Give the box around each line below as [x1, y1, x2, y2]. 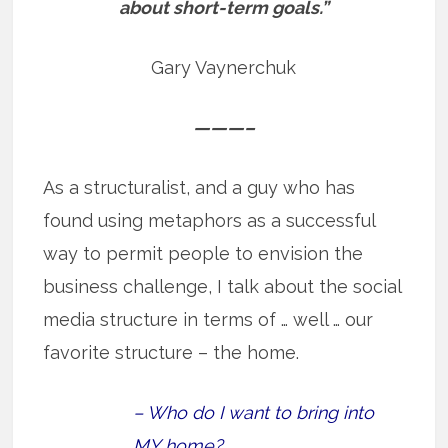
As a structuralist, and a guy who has [43, 176, 356, 198]
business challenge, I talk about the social [43, 275, 402, 297]
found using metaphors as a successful [43, 209, 376, 231]
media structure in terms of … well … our [43, 308, 374, 330]
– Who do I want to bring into [133, 401, 375, 423]
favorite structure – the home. [43, 341, 300, 363]
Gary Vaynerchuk [151, 56, 297, 78]
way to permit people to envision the [43, 242, 364, 264]
